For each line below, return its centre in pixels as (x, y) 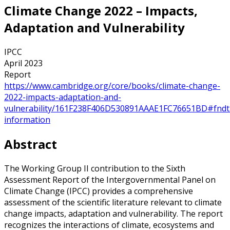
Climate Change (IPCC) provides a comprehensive (99, 191)
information (27, 119)
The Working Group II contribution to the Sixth (95, 168)
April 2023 (23, 63)
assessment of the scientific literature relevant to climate (113, 202)
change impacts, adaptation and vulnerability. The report (113, 213)
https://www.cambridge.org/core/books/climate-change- (112, 85)
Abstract (31, 144)
